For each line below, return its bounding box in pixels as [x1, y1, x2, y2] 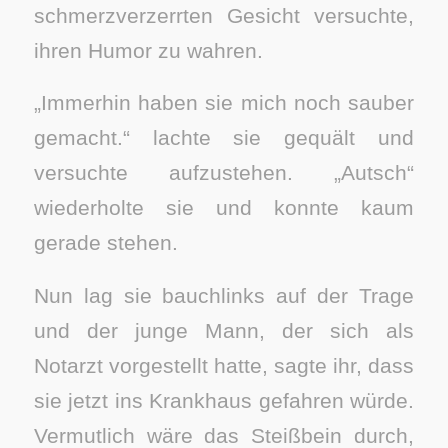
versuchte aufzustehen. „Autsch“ [33, 161, 415, 185]
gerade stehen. [33, 231, 178, 255]
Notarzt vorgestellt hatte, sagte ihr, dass [33, 353, 415, 377]
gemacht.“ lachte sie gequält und [33, 126, 415, 150]
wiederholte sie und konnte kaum [33, 196, 415, 220]
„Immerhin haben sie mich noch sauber [33, 91, 415, 115]
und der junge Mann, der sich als [33, 318, 415, 342]
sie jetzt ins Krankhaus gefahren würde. [33, 388, 415, 412]
